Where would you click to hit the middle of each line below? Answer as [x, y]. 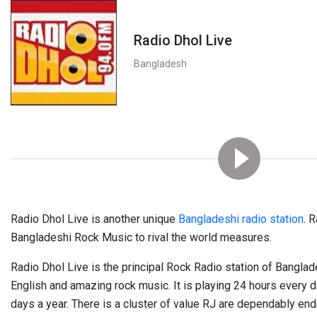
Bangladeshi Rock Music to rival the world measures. [141, 237]
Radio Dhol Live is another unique [94, 219]
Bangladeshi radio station [241, 219]
